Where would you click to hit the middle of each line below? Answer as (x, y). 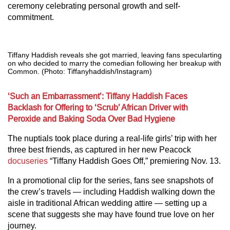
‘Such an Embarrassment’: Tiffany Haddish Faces (98, 96)
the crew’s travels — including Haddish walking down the (111, 192)
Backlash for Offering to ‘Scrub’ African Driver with (98, 108)
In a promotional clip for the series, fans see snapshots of (110, 180)
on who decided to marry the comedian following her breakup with (114, 63)
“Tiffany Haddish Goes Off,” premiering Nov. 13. (134, 161)
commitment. (31, 17)
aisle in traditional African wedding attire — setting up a (107, 203)
